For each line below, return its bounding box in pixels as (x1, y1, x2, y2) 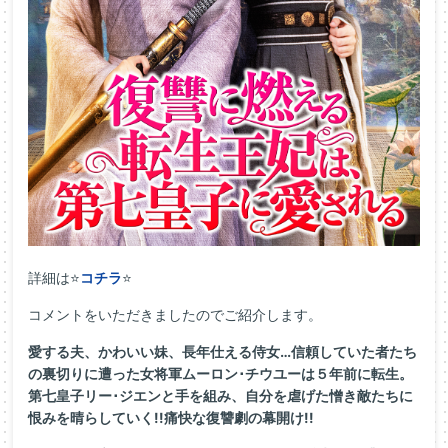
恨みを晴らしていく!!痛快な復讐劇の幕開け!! (28, 409, 314, 427)
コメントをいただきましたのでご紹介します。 (28, 306, 322, 324)
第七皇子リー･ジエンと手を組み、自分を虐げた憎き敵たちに (28, 387, 413, 405)
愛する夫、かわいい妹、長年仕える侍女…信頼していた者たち (28, 343, 417, 361)
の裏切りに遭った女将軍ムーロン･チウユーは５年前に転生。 (28, 365, 413, 383)
